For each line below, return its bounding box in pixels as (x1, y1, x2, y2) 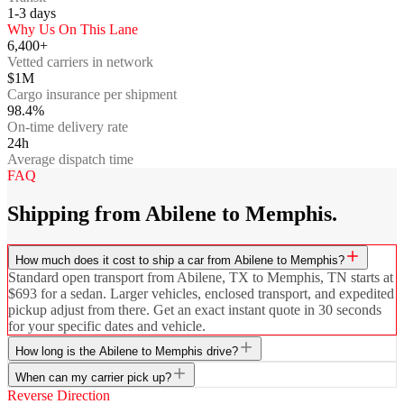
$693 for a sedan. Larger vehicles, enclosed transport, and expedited (8, 285, 394, 301)
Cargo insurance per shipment (7, 86, 177, 102)
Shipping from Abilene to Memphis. (7, 201, 337, 225)
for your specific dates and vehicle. (8, 317, 206, 334)
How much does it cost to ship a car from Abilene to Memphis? (15, 252, 344, 267)
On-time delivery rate (7, 118, 128, 134)
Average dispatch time (7, 151, 133, 167)
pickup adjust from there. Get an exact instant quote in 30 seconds (8, 301, 381, 317)
